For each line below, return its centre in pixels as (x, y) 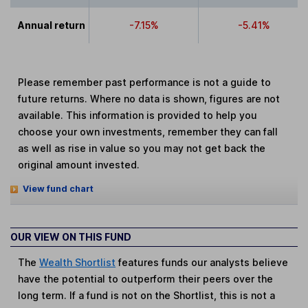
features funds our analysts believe (202, 262)
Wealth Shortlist (78, 262)
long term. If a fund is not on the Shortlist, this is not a (147, 295)
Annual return (52, 25)
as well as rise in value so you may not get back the (142, 148)
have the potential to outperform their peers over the (146, 278)
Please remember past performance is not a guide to (145, 82)
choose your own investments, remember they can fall (148, 131)
